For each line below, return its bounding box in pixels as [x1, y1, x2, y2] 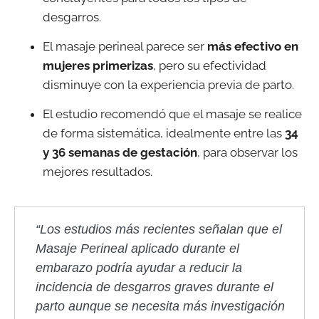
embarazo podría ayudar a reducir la [36, 260, 242, 275]
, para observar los [197, 145, 298, 160]
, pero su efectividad [153, 58, 266, 73]
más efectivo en [207, 39, 298, 54]
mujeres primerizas [43, 58, 153, 73]
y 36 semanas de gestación [43, 145, 197, 160]
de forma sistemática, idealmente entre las [43, 126, 285, 141]
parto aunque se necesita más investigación [36, 298, 285, 313]
